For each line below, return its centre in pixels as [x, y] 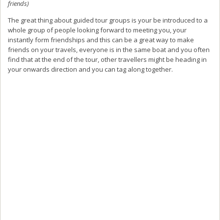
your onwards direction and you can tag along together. [90, 69]
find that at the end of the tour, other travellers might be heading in [107, 59]
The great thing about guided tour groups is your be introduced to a [108, 20]
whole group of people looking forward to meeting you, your [97, 30]
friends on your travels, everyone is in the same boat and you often [109, 49]
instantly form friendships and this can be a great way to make [101, 40]
